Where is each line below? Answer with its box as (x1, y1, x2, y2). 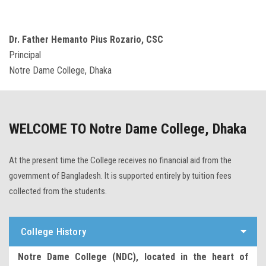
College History (21, 225, 86, 237)
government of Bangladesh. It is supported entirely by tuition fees (9, 170, 232, 181)
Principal (9, 49, 41, 61)
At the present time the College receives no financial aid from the (9, 154, 232, 166)
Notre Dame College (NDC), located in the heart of (18, 251, 248, 262)
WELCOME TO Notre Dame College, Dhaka (9, 120, 246, 137)
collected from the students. (9, 185, 107, 197)
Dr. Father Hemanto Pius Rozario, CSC (9, 33, 163, 45)
